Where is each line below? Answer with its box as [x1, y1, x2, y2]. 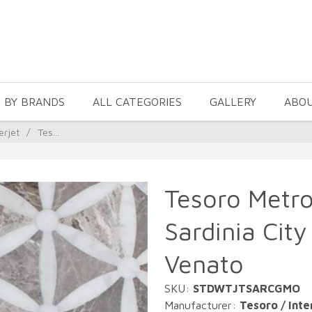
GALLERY [210, 95, 256, 108]
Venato [164, 249, 244, 279]
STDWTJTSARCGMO [193, 282, 300, 295]
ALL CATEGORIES [93, 95, 182, 108]
